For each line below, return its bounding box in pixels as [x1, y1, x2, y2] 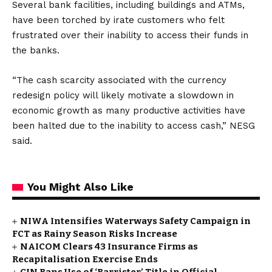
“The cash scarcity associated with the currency [12, 75, 226, 86]
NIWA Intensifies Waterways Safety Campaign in [20, 216, 251, 226]
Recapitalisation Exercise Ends [12, 254, 158, 265]
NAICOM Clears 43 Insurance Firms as [20, 241, 199, 252]
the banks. [12, 45, 59, 56]
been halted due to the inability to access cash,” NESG [12, 120, 255, 131]
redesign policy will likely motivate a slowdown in [12, 90, 234, 101]
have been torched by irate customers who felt [12, 15, 225, 25]
